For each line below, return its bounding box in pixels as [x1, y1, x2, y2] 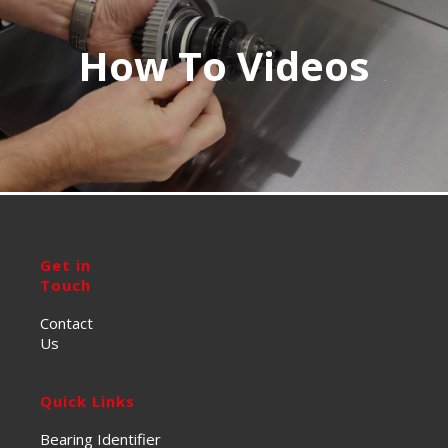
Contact [40, 312, 93, 333]
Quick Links [40, 390, 135, 411]
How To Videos [78, 37, 370, 93]
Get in [40, 254, 91, 275]
